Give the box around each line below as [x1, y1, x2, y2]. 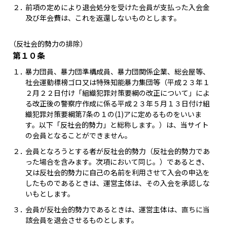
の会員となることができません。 [25, 130, 132, 140]
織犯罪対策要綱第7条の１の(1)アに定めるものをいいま [25, 109, 202, 119]
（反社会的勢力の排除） [9, 39, 87, 49]
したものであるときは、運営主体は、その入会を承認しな [25, 178, 210, 188]
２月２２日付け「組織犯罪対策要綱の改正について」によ [25, 88, 210, 98]
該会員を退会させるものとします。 [25, 215, 138, 225]
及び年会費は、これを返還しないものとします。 [25, 13, 181, 23]
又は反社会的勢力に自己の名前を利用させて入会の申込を [25, 167, 210, 177]
